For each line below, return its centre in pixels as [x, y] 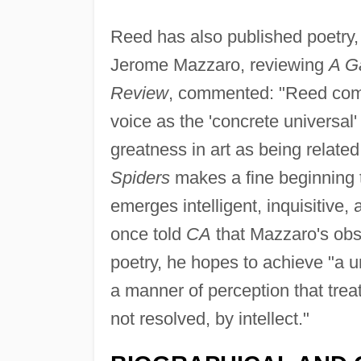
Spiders [140, 177]
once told [148, 234]
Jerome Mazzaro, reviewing [219, 64]
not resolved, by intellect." [210, 318]
